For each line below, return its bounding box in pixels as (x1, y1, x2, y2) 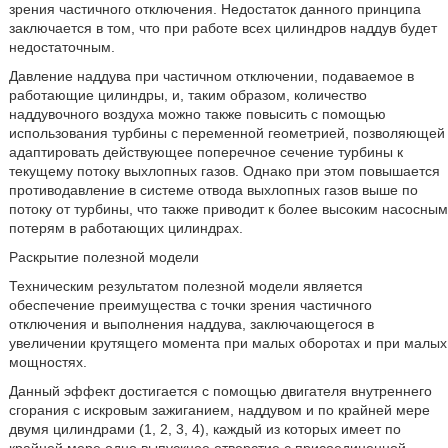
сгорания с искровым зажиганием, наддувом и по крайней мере (8, 402, 430, 418)
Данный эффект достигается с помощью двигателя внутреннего (8, 383, 432, 399)
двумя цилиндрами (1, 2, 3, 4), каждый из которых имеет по (8, 421, 401, 437)
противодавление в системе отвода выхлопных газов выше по (8, 182, 418, 198)
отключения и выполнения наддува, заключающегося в (8, 316, 374, 332)
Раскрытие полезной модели (8, 249, 199, 265)
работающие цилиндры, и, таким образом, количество (8, 87, 367, 103)
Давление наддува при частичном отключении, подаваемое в (8, 68, 414, 84)
